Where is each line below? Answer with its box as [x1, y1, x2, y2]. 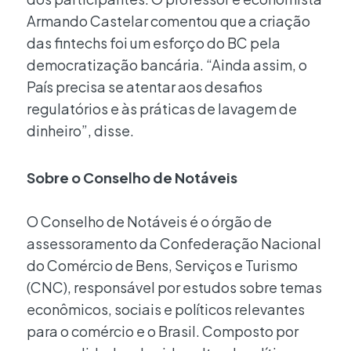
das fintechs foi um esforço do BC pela [27, 34, 280, 52]
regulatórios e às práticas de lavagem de [27, 100, 297, 118]
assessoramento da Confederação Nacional [27, 233, 321, 252]
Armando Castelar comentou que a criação [27, 12, 310, 31]
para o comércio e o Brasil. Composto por [27, 321, 299, 340]
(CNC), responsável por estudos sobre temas [27, 277, 322, 296]
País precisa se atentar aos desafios [27, 78, 262, 96]
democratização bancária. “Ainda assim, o [27, 56, 307, 74]
